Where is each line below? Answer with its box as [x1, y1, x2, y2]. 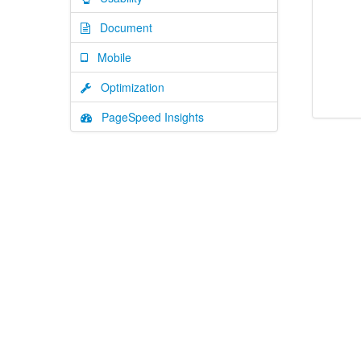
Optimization [91, 79, 164, 95]
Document [90, 19, 152, 35]
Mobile [88, 49, 131, 65]
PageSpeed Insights [92, 109, 204, 125]
